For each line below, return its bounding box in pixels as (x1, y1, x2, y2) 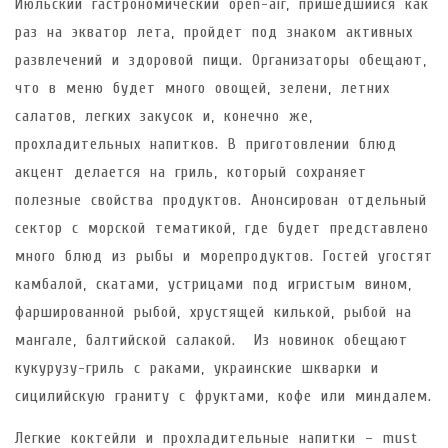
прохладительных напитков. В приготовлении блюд (15, 134, 397, 153)
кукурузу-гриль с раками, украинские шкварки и (15, 358, 379, 377)
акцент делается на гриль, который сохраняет (15, 162, 367, 181)
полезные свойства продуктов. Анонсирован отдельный (15, 190, 427, 209)
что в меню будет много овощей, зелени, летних (15, 78, 390, 97)
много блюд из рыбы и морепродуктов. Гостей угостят (15, 246, 433, 265)
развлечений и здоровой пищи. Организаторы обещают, (15, 50, 427, 69)
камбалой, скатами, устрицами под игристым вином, (15, 274, 412, 293)
